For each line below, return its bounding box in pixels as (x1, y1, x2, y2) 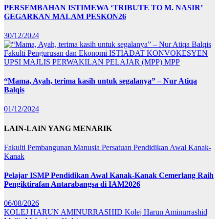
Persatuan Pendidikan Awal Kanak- (102, 143, 211, 152)
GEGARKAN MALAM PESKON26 (4, 12, 126, 21)
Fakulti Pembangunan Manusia (4, 143, 102, 152)
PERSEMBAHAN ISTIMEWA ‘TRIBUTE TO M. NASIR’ (4, 3, 203, 12)
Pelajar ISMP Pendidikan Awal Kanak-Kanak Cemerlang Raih (4, 171, 214, 180)
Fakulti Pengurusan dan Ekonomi (4, 48, 109, 57)
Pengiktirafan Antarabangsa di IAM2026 (4, 180, 140, 189)
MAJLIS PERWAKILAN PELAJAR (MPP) (23, 57, 164, 66)
